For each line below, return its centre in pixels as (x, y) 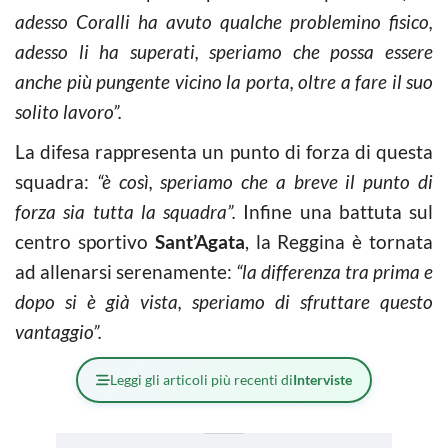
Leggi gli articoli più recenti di (201, 379)
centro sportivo (85, 241)
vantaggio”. (60, 331)
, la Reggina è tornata (339, 241)
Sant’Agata (199, 241)
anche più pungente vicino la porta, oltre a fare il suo (224, 81)
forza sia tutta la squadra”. (125, 211)
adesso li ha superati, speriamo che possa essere (224, 51)
